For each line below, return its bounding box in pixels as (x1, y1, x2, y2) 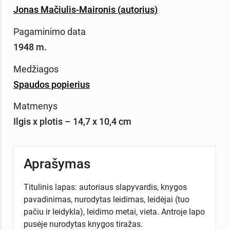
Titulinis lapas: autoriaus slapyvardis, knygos (23, 182, 187, 192)
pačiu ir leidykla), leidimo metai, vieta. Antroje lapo (23, 206, 205, 217)
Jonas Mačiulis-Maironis (13, 4, 118, 15)
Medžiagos (13, 63, 59, 74)
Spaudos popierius (13, 79, 90, 90)
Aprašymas (23, 156, 90, 171)
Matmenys (13, 101, 57, 112)
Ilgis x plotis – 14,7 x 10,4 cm (13, 116, 131, 127)
